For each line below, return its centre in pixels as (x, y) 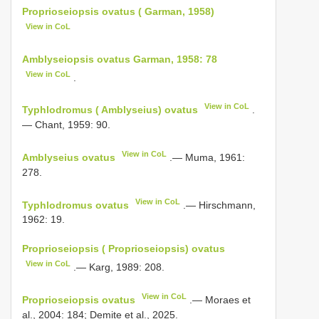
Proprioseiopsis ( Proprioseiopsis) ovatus (124, 249)
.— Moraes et (219, 299)
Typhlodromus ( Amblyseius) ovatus (110, 109)
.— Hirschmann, (218, 205)
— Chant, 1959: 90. (66, 124)
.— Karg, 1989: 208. (118, 267)
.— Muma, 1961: (206, 157)
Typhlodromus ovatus (75, 205)
